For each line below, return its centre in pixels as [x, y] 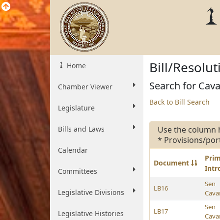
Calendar [73, 150]
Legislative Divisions [91, 192]
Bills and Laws [81, 129]
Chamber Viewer [85, 87]
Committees [78, 171]
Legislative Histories [91, 213]
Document [172, 163]
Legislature [76, 108]
